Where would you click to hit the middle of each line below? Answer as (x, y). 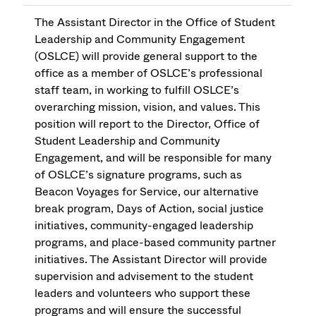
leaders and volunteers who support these (143, 293)
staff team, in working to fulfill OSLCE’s (137, 90)
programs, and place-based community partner (156, 243)
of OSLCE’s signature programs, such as (139, 175)
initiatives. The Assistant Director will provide (151, 260)
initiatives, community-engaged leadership (144, 226)
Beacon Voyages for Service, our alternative (147, 192)
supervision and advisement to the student (144, 276)
